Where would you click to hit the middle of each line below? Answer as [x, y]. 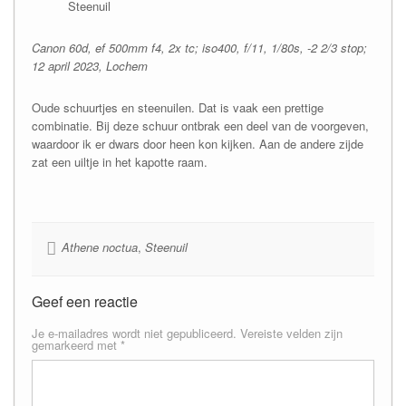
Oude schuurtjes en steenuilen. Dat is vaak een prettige [177, 107]
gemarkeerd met [76, 344]
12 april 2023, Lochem [89, 65]
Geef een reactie [84, 301]
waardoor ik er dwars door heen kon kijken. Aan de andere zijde [197, 143]
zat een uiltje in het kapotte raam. [119, 161]
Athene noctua [99, 246]
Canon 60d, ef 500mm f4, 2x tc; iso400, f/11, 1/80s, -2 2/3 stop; [199, 47]
